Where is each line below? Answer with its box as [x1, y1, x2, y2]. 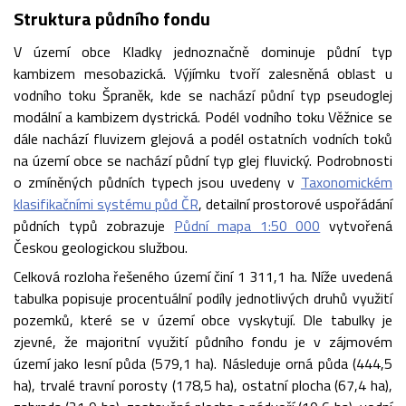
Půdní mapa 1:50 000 [174, 214, 321, 237]
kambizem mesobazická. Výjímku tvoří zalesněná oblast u [14, 62, 392, 84]
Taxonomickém [301, 170, 392, 193]
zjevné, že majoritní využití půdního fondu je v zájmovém [14, 330, 392, 353]
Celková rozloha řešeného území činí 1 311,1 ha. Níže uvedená [14, 265, 392, 287]
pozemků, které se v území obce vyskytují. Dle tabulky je [14, 308, 392, 331]
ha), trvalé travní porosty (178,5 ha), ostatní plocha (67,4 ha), [14, 373, 392, 396]
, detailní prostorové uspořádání [198, 192, 392, 215]
